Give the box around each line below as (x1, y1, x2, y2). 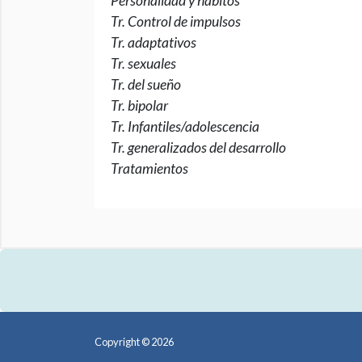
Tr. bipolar (111, 97, 168, 114)
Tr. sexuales (111, 55, 176, 72)
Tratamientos (111, 160, 188, 177)
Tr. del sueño (111, 76, 181, 93)
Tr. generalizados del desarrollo (111, 139, 286, 156)
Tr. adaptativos (111, 34, 196, 51)
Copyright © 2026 (95, 335, 174, 348)
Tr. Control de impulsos (111, 13, 241, 30)
